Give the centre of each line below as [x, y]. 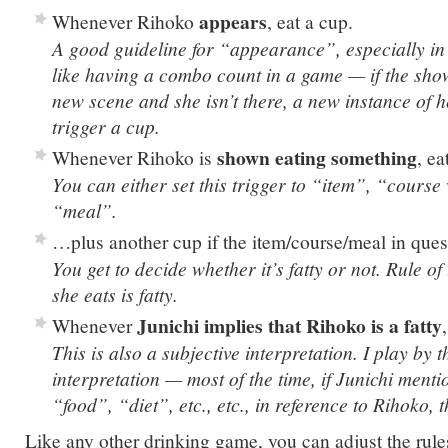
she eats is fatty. [115, 293]
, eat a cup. [310, 20]
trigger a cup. [106, 125]
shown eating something [317, 157]
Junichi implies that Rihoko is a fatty [289, 325]
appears [230, 21]
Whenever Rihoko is [134, 156]
